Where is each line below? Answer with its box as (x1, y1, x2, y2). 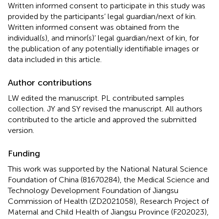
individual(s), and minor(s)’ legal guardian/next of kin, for (8, 33, 199, 43)
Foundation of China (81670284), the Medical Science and (8, 175, 209, 184)
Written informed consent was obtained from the (8, 22, 179, 32)
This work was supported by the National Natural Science (8, 164, 208, 174)
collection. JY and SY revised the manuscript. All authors (8, 104, 202, 113)
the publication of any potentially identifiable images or (8, 44, 199, 53)
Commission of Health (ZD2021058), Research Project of (8, 196, 209, 206)
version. (8, 125, 34, 135)
